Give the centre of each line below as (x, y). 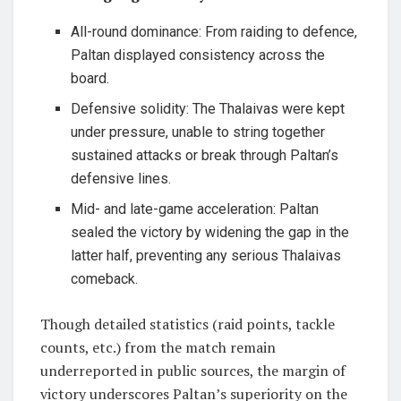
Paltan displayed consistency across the (198, 55)
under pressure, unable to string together (198, 132)
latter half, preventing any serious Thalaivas (206, 255)
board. (90, 78)
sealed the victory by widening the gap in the (210, 232)
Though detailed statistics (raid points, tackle (188, 324)
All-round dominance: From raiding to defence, (214, 31)
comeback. (105, 278)
